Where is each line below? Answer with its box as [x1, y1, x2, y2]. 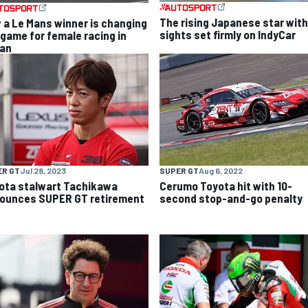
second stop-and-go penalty [159, 190, 302, 205]
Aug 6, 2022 [199, 165, 243, 175]
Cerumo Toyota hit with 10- [159, 178, 292, 192]
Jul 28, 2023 [20, 165, 66, 175]
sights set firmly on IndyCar [159, 27, 296, 42]
